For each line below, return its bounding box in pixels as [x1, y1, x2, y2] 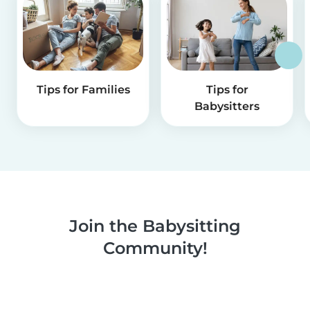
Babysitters [194, 100, 259, 113]
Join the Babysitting [69, 216, 241, 237]
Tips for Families [36, 83, 130, 97]
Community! [102, 238, 208, 259]
